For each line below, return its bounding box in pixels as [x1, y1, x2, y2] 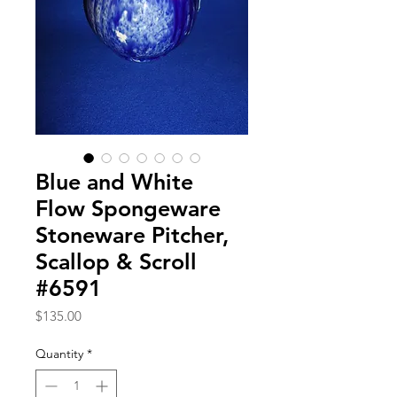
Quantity [35, 345, 83, 362]
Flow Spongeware [35, 194, 221, 222]
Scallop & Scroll [35, 247, 197, 275]
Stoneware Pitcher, [35, 221, 229, 248]
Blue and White [35, 167, 193, 195]
